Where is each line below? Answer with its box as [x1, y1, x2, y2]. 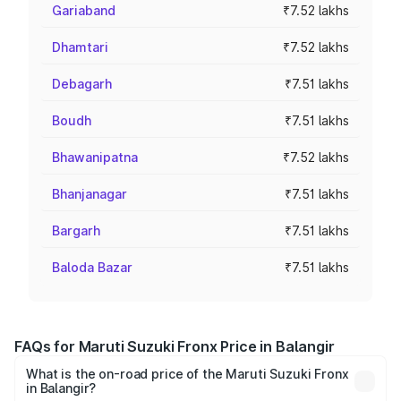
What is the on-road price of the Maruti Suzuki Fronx [26, 366, 349, 381]
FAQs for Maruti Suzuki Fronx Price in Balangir [14, 337, 335, 355]
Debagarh [52, 76, 112, 91]
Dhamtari [52, 39, 108, 55]
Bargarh [52, 223, 100, 238]
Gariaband [52, 3, 115, 18]
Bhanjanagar [52, 186, 127, 201]
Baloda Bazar [52, 260, 132, 275]
